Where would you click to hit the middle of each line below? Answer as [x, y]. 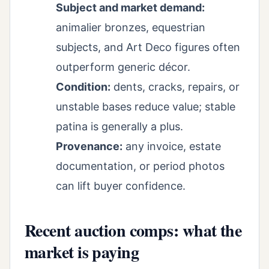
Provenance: [89, 146]
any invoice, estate [172, 146]
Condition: [83, 86]
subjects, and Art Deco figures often [148, 47]
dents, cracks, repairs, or [175, 86]
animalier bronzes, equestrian [131, 27]
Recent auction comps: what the [133, 230]
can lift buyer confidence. [121, 186]
